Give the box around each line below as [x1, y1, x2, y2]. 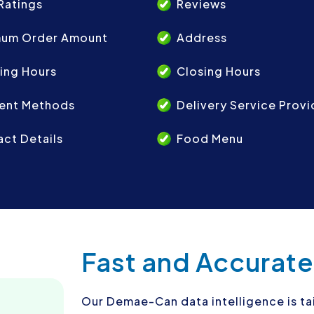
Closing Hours [177, 64, 261, 79]
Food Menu [177, 131, 243, 146]
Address [177, 30, 227, 46]
